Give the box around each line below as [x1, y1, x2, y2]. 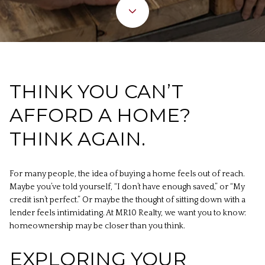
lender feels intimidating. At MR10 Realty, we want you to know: [9, 208, 246, 218]
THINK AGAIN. [9, 127, 146, 150]
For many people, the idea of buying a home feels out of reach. [9, 169, 245, 179]
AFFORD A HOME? [9, 104, 190, 127]
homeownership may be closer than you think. [9, 221, 185, 231]
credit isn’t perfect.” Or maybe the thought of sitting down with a [9, 195, 245, 205]
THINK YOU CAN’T [9, 80, 183, 103]
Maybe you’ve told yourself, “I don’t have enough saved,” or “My [9, 182, 245, 192]
